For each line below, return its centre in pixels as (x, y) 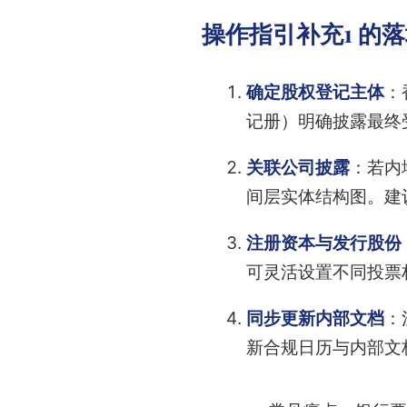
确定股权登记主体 (315, 93)
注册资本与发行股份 (323, 243)
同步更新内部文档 (315, 319)
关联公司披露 (298, 168)
